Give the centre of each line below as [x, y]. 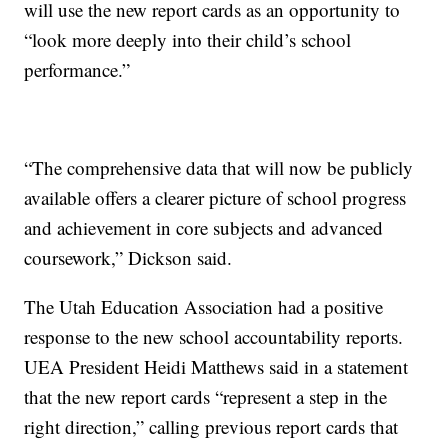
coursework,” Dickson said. [128, 258]
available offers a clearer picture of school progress [215, 198]
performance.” [77, 70]
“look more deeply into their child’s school [188, 40]
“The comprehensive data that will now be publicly [219, 168]
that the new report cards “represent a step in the [206, 397]
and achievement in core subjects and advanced [204, 228]
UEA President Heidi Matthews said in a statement [216, 367]
